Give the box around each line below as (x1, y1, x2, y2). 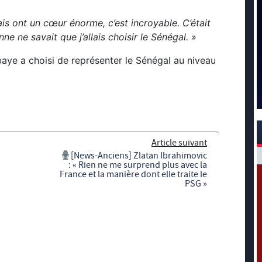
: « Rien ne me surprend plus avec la (68, 158, 207, 171)
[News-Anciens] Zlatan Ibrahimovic (71, 149, 207, 161)
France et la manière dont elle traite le (60, 168, 207, 180)
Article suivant (151, 136, 207, 149)
